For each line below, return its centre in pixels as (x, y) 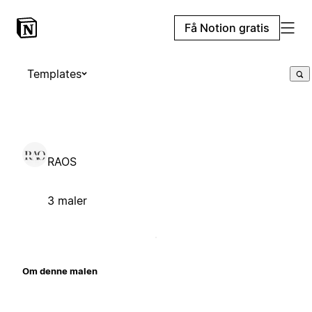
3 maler (67, 200)
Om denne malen (60, 271)
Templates (54, 74)
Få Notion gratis (227, 28)
